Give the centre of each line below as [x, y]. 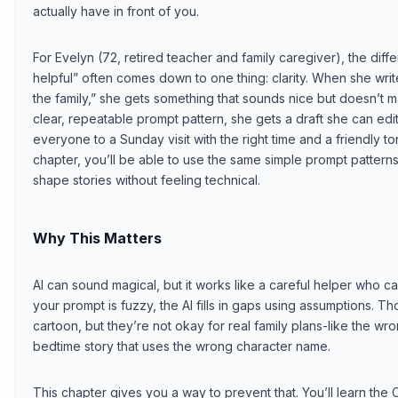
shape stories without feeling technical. [147, 179]
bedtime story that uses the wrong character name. [182, 346]
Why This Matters [97, 238]
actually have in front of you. [116, 11]
